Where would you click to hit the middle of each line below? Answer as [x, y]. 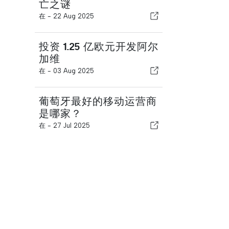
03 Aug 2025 [74, 71]
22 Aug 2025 [74, 16]
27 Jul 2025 [72, 125]
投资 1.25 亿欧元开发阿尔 [99, 47]
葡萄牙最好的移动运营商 [98, 101]
